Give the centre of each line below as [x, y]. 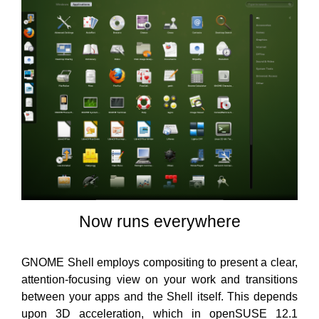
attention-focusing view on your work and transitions [159, 279]
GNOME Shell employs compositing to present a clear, [159, 262]
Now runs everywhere [159, 221]
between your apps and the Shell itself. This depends [159, 297]
